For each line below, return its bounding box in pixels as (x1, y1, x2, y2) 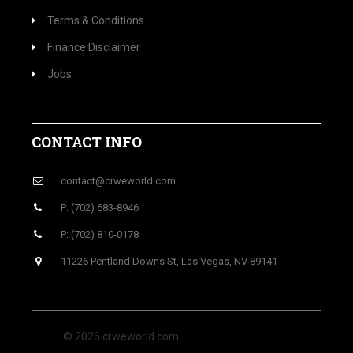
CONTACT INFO (32, 132, 142, 152)
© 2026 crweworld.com (63, 330, 179, 344)
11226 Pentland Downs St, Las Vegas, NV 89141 (60, 255, 277, 268)
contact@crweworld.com (60, 175, 176, 188)
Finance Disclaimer (47, 41, 140, 54)
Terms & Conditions (47, 14, 144, 28)
